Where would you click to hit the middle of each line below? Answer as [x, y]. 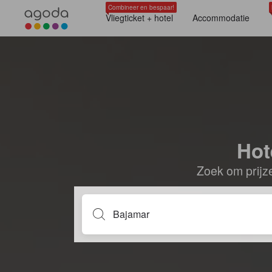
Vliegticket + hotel [139, 18]
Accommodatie [221, 18]
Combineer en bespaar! [141, 7]
